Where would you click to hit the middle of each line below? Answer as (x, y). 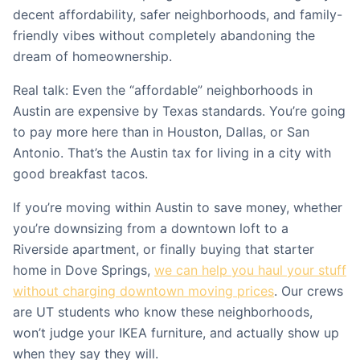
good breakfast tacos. (80, 174)
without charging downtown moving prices (143, 291)
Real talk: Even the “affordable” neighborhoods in (163, 90)
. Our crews (309, 291)
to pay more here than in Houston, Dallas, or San (161, 132)
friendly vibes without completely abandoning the (164, 35)
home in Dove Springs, (84, 270)
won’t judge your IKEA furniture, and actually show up (176, 333)
